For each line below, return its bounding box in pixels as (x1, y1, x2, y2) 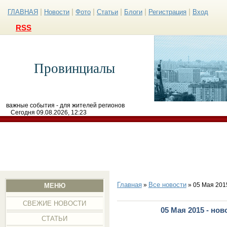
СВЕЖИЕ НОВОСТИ (23, 200, 87, 207)
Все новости (148, 181, 186, 188)
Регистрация (148, 8, 186, 16)
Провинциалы (34, 61, 115, 76)
